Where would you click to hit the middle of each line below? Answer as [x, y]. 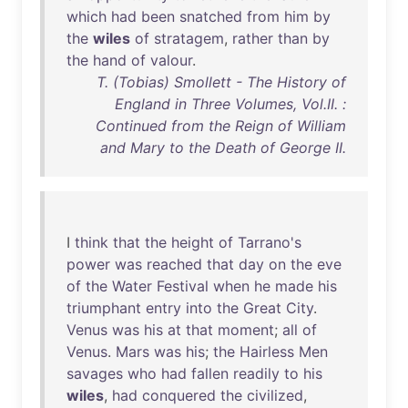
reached [174, 264]
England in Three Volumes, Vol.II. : [230, 104]
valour [171, 60]
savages [95, 373]
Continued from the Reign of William [221, 126]
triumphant [104, 308]
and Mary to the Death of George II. [223, 148]
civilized [275, 395]
